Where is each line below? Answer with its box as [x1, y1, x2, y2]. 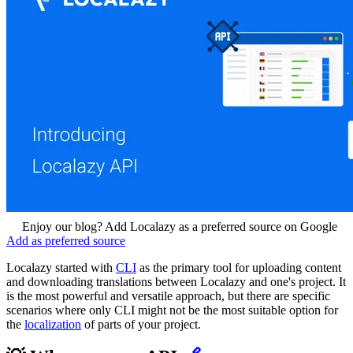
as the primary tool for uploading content [136, 260, 341, 274]
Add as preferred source [6, 233, 125, 247]
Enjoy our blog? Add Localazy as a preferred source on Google [22, 219, 337, 233]
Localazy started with [6, 260, 116, 274]
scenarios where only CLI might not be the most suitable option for [6, 303, 338, 317]
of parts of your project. [81, 317, 201, 331]
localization [24, 317, 81, 331]
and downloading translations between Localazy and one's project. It [6, 274, 346, 288]
